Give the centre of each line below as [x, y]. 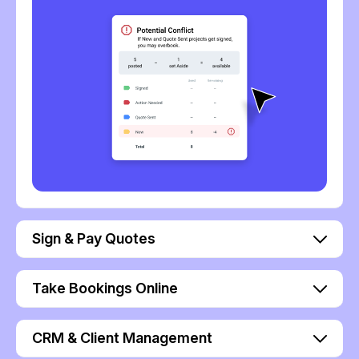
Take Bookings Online [105, 288]
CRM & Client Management [122, 337]
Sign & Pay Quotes [94, 238]
